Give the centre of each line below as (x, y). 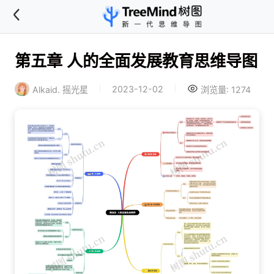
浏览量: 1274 (226, 89)
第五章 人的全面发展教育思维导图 (136, 61)
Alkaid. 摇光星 (60, 89)
